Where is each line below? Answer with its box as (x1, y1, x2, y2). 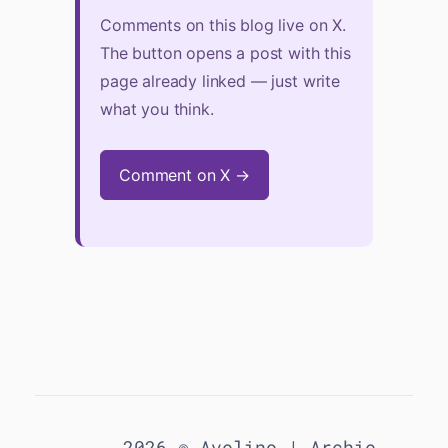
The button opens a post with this (100, 42, 351, 63)
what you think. (100, 98, 214, 119)
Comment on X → (119, 164, 250, 185)
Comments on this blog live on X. (100, 14, 346, 35)
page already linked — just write (100, 70, 340, 91)
